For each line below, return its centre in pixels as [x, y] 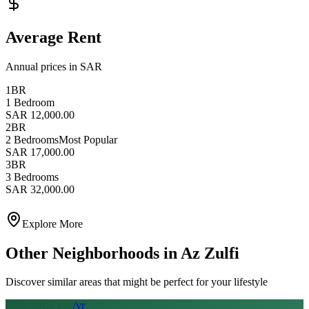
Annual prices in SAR [54, 66]
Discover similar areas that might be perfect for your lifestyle [137, 282]
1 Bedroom [30, 102]
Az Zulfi [210, 253]
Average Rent [53, 37]
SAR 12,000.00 [40, 114]
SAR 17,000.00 [40, 152]
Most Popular [88, 139]
